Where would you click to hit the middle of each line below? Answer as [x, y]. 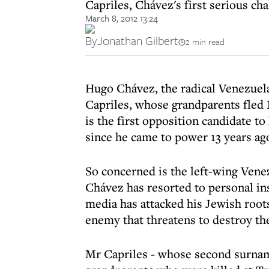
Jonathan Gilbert [138, 41]
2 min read [205, 41]
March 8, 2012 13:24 [122, 18]
